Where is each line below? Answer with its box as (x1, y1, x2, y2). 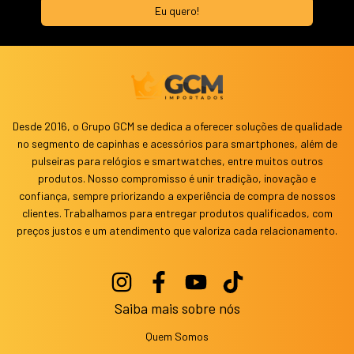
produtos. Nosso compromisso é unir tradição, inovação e (38, 171, 316, 185)
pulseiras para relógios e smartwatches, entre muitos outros (31, 153, 323, 168)
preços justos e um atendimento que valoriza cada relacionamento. (17, 223, 337, 237)
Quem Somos (145, 329, 209, 343)
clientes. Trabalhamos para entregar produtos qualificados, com (21, 205, 333, 220)
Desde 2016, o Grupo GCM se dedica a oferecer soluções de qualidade (12, 119, 342, 133)
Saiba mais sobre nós (114, 299, 240, 317)
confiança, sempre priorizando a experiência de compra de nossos (18, 188, 336, 202)
